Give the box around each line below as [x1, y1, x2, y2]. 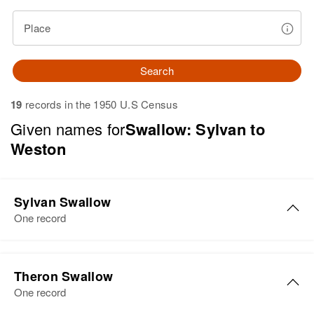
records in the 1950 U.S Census [22, 97, 178, 111]
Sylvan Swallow [14, 193, 111, 211]
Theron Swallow [14, 267, 114, 285]
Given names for [11, 118, 125, 139]
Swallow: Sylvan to [125, 118, 265, 140]
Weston [11, 137, 66, 160]
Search [139, 63, 175, 78]
